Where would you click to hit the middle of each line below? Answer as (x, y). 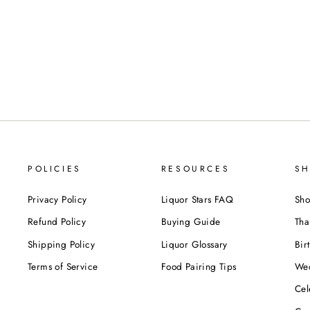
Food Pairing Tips (199, 266)
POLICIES (55, 168)
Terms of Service (63, 266)
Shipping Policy (61, 244)
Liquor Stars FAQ (197, 199)
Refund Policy (57, 222)
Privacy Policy (57, 199)
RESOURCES (195, 168)
